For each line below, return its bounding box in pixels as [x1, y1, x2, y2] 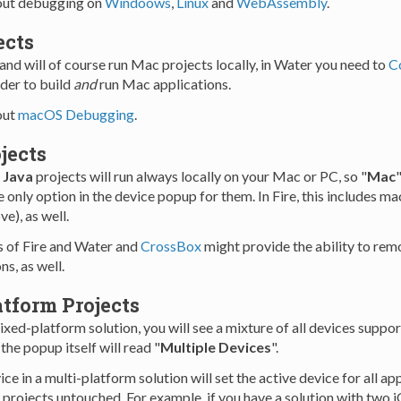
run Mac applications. [96, 75, 231, 93]
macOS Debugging [17, 106, 134, 124]
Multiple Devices [159, 338, 271, 356]
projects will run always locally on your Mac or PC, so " [32, 167, 367, 185]
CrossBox [140, 237, 201, 255]
